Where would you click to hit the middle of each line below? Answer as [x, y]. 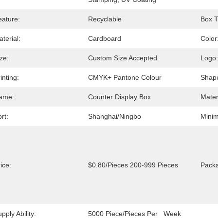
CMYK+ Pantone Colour [125, 77]
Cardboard [105, 38]
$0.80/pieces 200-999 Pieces [133, 165]
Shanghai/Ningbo [115, 116]
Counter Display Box [119, 97]
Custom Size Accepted [123, 58]
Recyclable [105, 19]
